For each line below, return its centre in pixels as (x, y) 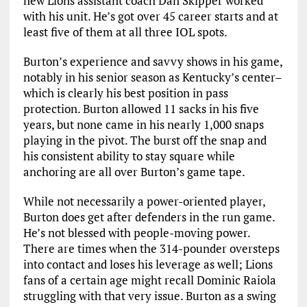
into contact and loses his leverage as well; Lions (148, 264)
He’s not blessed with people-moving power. (136, 233)
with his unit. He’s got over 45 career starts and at (150, 16)
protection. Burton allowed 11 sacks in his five (141, 109)
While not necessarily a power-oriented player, (144, 201)
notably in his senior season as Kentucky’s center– (152, 77)
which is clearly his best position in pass (125, 93)
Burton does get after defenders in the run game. (149, 217)
